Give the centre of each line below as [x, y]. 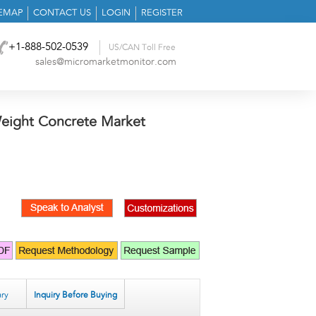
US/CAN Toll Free [142, 47]
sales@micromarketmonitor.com [105, 62]
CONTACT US [62, 13]
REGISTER [162, 13]
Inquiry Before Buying [75, 295]
